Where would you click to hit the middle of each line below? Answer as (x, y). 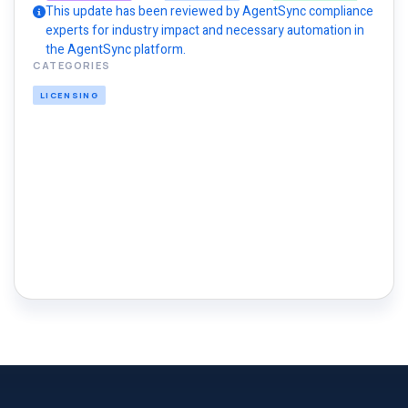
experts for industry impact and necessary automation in (205, 31)
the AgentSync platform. (116, 50)
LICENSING (70, 95)
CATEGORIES (72, 65)
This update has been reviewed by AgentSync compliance (209, 11)
